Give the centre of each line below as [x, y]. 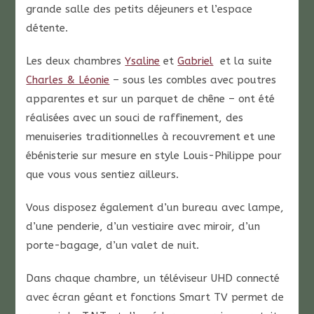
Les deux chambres [76, 61]
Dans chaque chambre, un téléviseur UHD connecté [153, 278]
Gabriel [196, 61]
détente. [47, 28]
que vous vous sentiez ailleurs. [103, 175]
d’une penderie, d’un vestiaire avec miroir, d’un [143, 226]
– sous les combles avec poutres [193, 80]
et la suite [245, 61]
